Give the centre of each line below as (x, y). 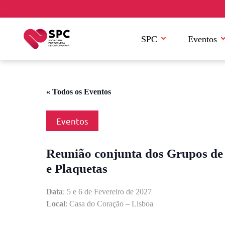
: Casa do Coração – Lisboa (109, 203)
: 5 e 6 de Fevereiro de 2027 (107, 191)
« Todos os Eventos (79, 92)
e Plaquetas (77, 168)
